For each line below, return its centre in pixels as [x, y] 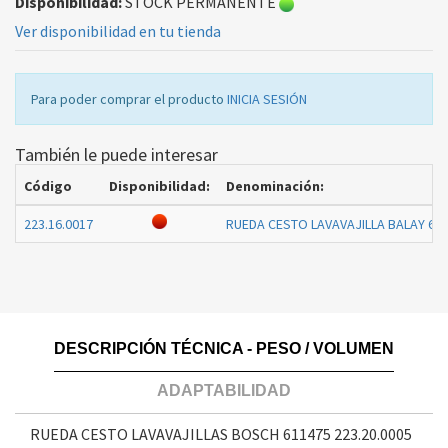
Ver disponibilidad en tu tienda [118, 31]
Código [48, 186]
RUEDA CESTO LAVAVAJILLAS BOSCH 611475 [180, 434]
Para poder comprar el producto [129, 99]
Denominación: [275, 186]
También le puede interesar [116, 155]
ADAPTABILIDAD [224, 391]
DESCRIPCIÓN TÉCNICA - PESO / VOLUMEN [224, 349]
